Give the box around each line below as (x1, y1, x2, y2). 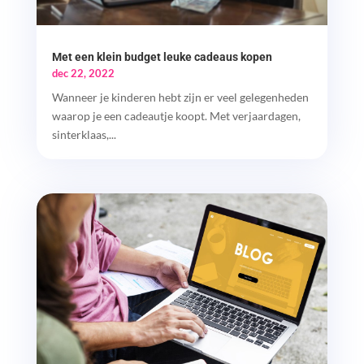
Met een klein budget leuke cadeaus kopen (51, 50, 272, 64)
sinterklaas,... (51, 128, 116, 142)
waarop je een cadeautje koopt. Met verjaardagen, (51, 109, 301, 123)
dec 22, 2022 (51, 67, 115, 80)
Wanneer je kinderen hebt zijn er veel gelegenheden (51, 90, 309, 105)
